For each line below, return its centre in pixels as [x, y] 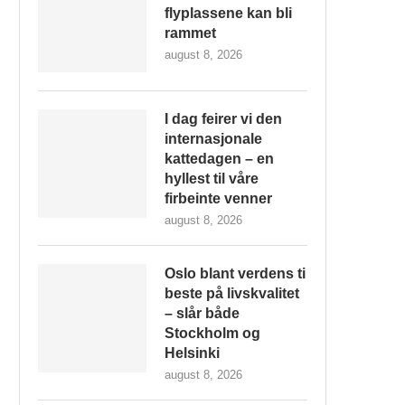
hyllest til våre [212, 179]
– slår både [202, 313]
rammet [190, 33]
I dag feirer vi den [223, 119]
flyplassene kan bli [228, 13]
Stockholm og [212, 333]
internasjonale [213, 139]
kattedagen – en [219, 159]
